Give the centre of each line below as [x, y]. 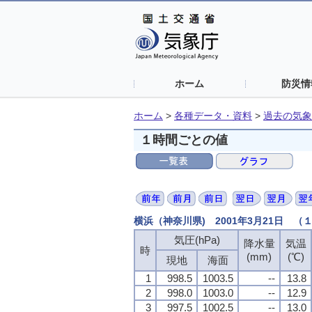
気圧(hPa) [197, 240]
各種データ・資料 [213, 116]
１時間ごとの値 [184, 140]
